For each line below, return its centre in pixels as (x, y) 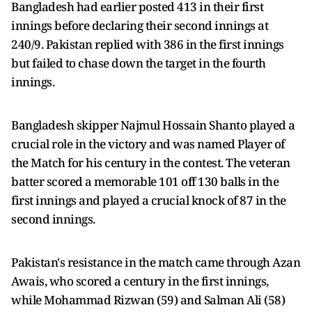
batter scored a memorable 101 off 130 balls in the (145, 181)
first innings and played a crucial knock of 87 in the (149, 200)
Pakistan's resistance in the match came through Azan (156, 262)
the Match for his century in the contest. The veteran (151, 163)
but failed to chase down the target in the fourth (139, 63)
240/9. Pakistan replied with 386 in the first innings (148, 44)
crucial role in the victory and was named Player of (148, 144)
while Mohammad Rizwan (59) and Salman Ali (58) (148, 300)
